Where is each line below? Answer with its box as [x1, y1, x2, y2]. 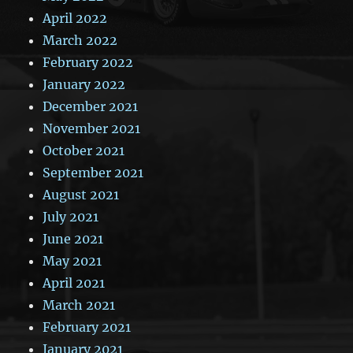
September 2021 [43, 164, 144, 180]
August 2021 [43, 186, 120, 203]
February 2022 [43, 54, 134, 70]
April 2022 [43, 9, 108, 26]
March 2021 [43, 296, 116, 313]
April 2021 [43, 274, 106, 291]
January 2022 [43, 76, 126, 92]
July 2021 [43, 208, 99, 225]
